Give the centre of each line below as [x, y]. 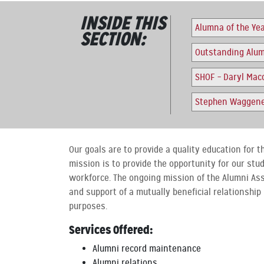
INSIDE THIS [123, 23]
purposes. [88, 206]
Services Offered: [111, 230]
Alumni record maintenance [147, 249]
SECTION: [113, 39]
